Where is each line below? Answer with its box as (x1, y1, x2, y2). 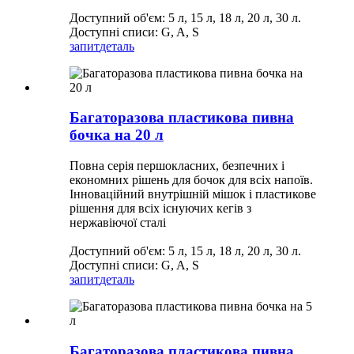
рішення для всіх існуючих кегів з (70, 201, 251, 216)
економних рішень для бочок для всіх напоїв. (70, 173, 313, 187)
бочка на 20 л (70, 126, 164, 144)
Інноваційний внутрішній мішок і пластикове (70, 187, 316, 201)
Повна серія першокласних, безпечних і (70, 159, 284, 173)
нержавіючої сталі (70, 216, 166, 230)
